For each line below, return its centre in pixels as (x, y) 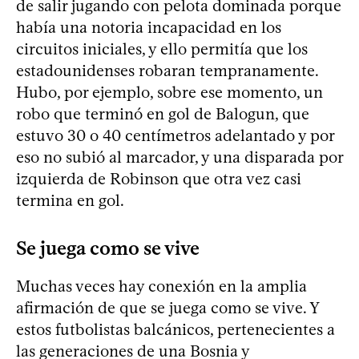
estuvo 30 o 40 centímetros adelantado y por (175, 135)
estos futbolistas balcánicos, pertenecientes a (175, 329)
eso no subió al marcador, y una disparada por (179, 157)
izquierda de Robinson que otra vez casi (159, 178)
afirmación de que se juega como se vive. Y (167, 307)
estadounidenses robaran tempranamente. (167, 70)
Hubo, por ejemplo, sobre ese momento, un (169, 92)
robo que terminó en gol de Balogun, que (163, 113)
